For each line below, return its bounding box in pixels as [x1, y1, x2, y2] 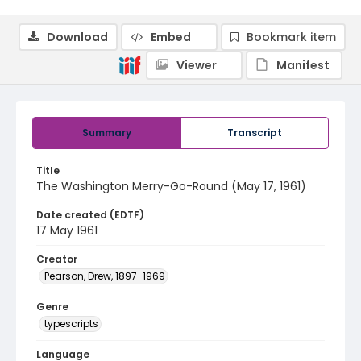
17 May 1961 [36, 222, 98, 239]
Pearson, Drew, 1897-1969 [44, 269, 165, 283]
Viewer [176, 57, 217, 73]
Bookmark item [247, 29, 336, 45]
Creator [36, 252, 77, 266]
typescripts [44, 317, 98, 330]
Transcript [227, 126, 282, 139]
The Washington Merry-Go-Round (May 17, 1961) [36, 178, 306, 194]
